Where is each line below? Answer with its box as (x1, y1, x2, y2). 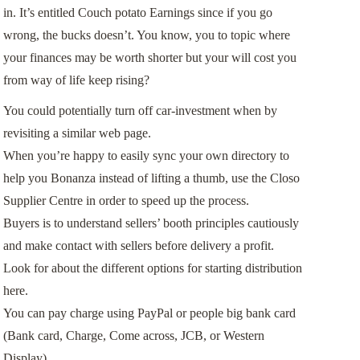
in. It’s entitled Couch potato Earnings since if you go (2, 5, 272, 19)
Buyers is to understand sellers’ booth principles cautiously (2, 215, 299, 230)
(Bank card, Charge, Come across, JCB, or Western (2, 328, 264, 342)
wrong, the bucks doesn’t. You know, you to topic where (2, 27, 290, 42)
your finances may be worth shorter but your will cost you (2, 50, 297, 64)
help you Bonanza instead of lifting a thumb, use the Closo (2, 170, 300, 185)
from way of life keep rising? (2, 72, 149, 87)
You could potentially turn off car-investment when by (2, 103, 277, 117)
